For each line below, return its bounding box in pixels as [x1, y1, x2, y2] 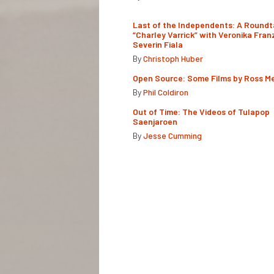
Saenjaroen [133, 116, 177, 127]
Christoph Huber [143, 53, 203, 64]
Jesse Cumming [143, 130, 202, 141]
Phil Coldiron [143, 86, 188, 97]
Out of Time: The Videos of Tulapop [133, 106, 270, 117]
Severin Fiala [133, 39, 183, 50]
